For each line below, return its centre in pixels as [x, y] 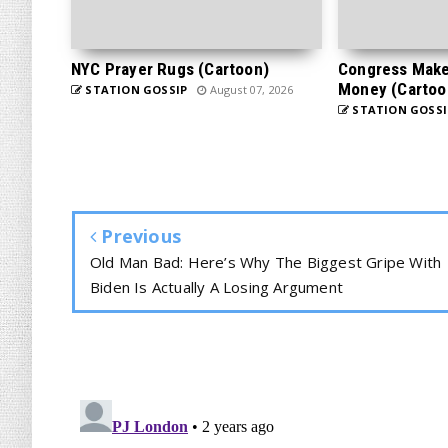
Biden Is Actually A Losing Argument [216, 287]
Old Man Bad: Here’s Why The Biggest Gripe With [266, 262]
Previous [139, 236]
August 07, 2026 [250, 89]
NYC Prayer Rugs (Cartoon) [170, 69]
